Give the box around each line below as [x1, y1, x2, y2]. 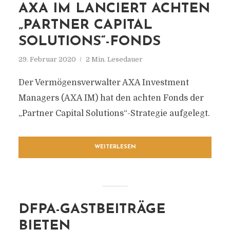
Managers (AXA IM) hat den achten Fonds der [18, 93, 204, 103]
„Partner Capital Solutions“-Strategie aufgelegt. [18, 109, 210, 118]
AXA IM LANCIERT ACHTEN [18, 2, 210, 16]
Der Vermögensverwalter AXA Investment [18, 78, 189, 87]
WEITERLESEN [94, 144, 136, 150]
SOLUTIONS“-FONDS [18, 35, 161, 49]
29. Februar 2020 [18, 55, 76, 63]
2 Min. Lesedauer [85, 55, 143, 63]
